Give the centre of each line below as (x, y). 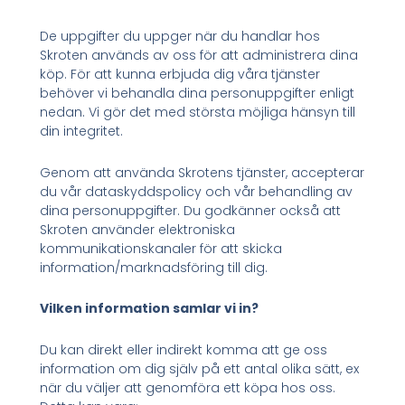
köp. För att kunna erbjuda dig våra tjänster (180, 75)
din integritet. (82, 132)
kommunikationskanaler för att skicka (161, 248)
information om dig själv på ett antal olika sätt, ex (200, 368)
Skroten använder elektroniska (138, 229)
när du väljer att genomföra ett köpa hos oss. (188, 387)
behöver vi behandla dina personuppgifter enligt (198, 94)
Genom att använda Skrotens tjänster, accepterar (202, 172)
